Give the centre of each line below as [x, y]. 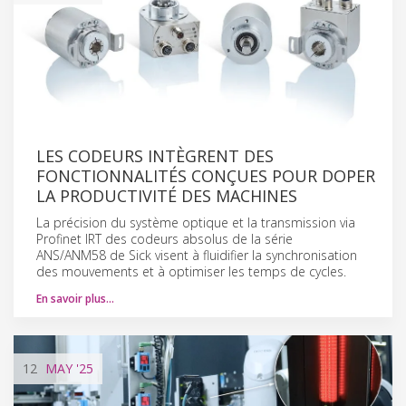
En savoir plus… [75, 298]
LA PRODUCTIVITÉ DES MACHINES [167, 195]
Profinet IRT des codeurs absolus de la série [164, 238]
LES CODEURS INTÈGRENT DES [155, 155]
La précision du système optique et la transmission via [196, 222]
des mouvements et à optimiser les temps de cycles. [191, 271]
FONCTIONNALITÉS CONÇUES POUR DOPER [206, 175]
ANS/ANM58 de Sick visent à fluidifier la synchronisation [197, 255]
